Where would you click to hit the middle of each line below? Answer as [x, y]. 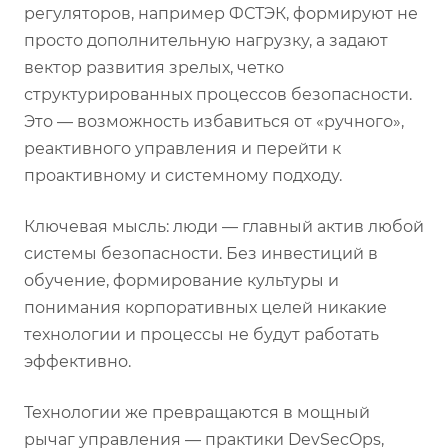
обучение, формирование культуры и [181, 280]
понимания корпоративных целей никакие [205, 307]
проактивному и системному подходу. [183, 175]
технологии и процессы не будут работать [201, 334]
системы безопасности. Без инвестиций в [201, 253]
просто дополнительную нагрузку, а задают [206, 40]
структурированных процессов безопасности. [218, 94]
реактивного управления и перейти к [182, 148]
